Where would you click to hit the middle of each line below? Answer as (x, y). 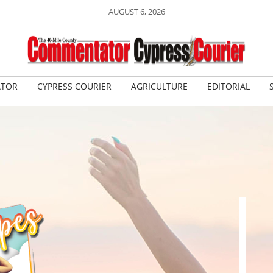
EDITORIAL (228, 86)
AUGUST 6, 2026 (136, 12)
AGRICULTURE (159, 86)
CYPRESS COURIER (74, 86)
